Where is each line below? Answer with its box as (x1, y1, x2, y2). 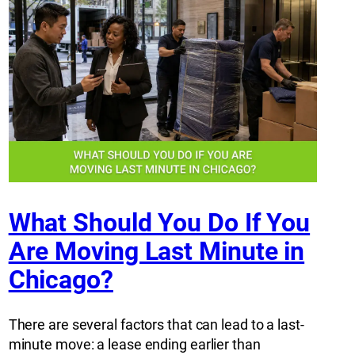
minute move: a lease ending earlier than (8, 336, 261, 353)
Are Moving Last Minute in (8, 235, 305, 266)
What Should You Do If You (8, 207, 311, 238)
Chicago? (8, 264, 113, 295)
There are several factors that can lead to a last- (8, 316, 304, 334)
